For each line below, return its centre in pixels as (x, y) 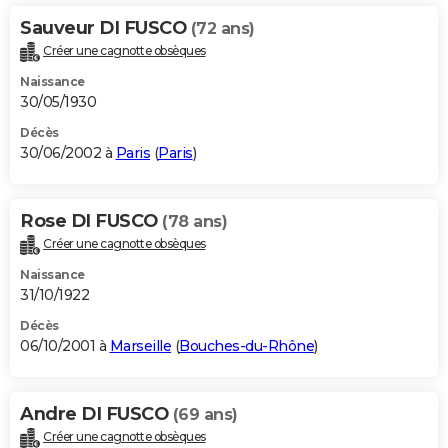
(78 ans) (194, 221)
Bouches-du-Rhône (246, 345)
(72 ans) (222, 28)
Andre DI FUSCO (96, 413)
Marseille (140, 345)
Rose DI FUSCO (91, 220)
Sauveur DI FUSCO (105, 27)
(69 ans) (205, 414)
